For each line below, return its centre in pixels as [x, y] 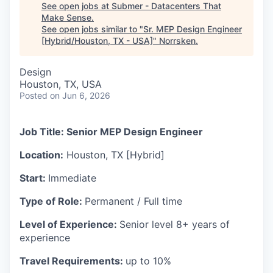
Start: [34, 178]
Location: [41, 154]
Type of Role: [52, 201]
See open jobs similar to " [92, 29]
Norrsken [177, 40]
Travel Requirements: [73, 261]
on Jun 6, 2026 [80, 95]
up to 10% [148, 261]
